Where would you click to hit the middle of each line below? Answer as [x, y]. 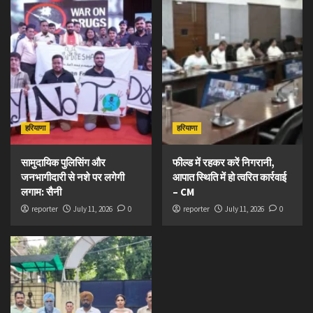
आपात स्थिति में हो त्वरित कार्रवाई [229, 177]
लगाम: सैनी [41, 191]
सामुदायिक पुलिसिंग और [63, 162]
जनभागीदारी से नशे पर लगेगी [73, 177]
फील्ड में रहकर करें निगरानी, [223, 162]
